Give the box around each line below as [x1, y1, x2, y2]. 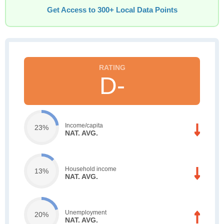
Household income [65, 165, 116, 172]
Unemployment [65, 208, 106, 216]
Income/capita [65, 121, 103, 129]
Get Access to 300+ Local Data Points [46, 6, 177, 14]
